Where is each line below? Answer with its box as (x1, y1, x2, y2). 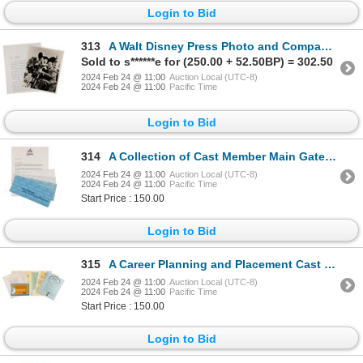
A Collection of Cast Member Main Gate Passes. (109, 149, 325, 163)
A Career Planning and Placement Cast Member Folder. (109, 258, 324, 271)
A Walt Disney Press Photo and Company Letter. (109, 40, 321, 53)
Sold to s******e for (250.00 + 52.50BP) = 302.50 (81, 55, 333, 69)
